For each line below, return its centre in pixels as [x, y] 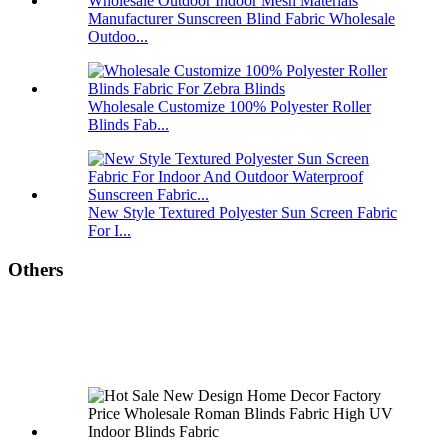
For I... [109, 230]
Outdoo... [118, 36]
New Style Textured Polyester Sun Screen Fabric [242, 212]
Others [35, 269]
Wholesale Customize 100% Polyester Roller [229, 106]
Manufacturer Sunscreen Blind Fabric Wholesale [241, 18]
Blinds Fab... [128, 124]
